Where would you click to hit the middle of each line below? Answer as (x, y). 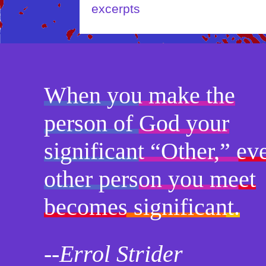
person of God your (136, 123)
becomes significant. (142, 207)
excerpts (116, 9)
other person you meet (150, 179)
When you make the (139, 96)
